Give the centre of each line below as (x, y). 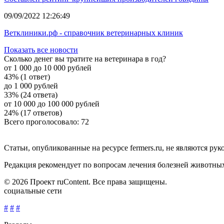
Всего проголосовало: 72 (46, 121)
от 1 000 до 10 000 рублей (48, 67)
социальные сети (33, 190)
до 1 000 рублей (31, 85)
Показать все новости (41, 49)
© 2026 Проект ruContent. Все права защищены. (85, 181)
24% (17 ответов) (33, 112)
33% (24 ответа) (31, 94)
